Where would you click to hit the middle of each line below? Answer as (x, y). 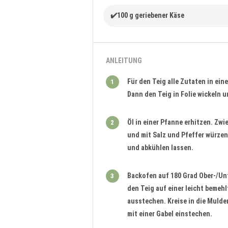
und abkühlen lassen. (160, 148)
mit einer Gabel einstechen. (169, 214)
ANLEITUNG (124, 61)
